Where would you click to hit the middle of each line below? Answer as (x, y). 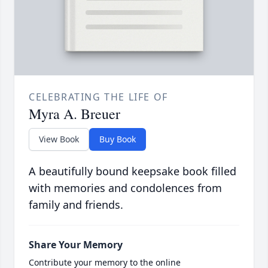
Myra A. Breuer (74, 114)
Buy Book (118, 139)
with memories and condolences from (125, 188)
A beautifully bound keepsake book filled (133, 171)
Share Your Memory (76, 245)
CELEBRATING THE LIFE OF (98, 97)
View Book (59, 139)
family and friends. (76, 205)
